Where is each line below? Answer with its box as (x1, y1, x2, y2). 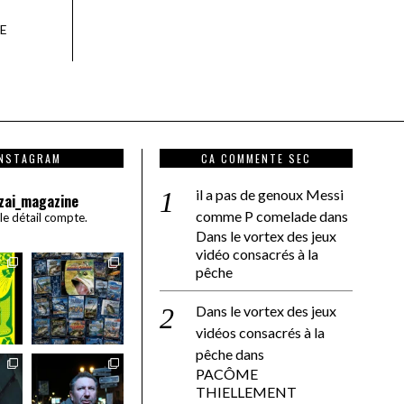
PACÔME (196, 365, 258, 383)
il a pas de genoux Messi (196, 186, 344, 204)
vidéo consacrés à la (196, 245, 318, 263)
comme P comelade (196, 207, 317, 225)
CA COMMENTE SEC (201, 151, 311, 167)
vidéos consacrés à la (196, 324, 325, 342)
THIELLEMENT (196, 383, 297, 401)
